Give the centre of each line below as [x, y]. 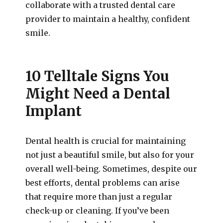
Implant [54, 111]
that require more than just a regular [99, 197]
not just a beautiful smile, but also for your [110, 155]
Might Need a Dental [98, 94]
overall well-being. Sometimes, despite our [111, 169]
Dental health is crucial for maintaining [106, 141]
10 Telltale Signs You [98, 76]
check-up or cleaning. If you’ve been [98, 211]
